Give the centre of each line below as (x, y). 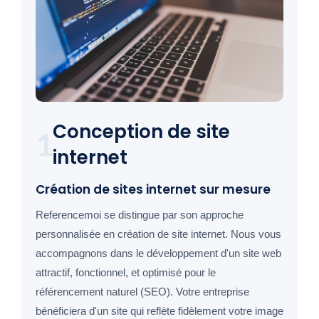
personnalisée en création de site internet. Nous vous (158, 234)
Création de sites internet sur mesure (153, 190)
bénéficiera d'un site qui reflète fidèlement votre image (159, 311)
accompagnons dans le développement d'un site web (158, 253)
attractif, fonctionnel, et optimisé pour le (126, 273)
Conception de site (141, 132)
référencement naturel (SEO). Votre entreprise (142, 292)
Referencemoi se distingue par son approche (140, 215)
